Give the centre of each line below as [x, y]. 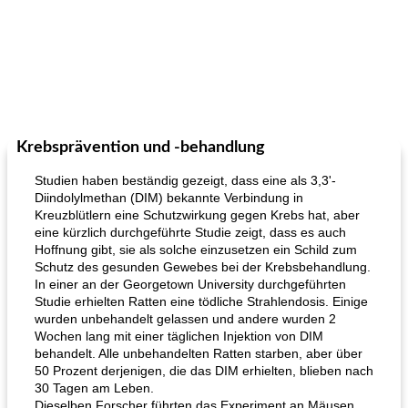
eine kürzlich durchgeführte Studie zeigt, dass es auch [190, 232]
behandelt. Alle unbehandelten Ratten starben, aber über [199, 353]
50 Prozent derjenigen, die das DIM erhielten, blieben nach [204, 371]
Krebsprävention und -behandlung [141, 148]
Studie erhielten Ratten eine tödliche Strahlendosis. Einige [201, 301]
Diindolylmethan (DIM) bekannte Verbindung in [169, 198]
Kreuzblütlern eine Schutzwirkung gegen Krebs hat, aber [197, 215]
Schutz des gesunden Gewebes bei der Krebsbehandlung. [203, 267]
